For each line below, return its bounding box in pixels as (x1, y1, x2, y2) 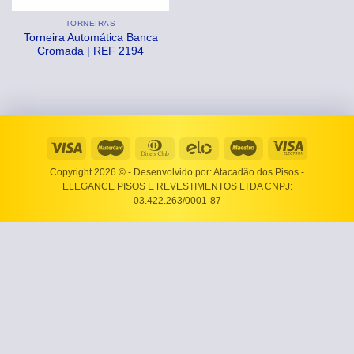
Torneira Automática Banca (23, 32, 158, 44)
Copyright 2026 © (50, 167, 128, 179)
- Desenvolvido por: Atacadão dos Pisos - (128, 167, 304, 179)
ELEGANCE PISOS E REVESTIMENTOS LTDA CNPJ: (62, 181, 292, 193)
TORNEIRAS (65, 19, 116, 28)
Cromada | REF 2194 (37, 45, 144, 58)
